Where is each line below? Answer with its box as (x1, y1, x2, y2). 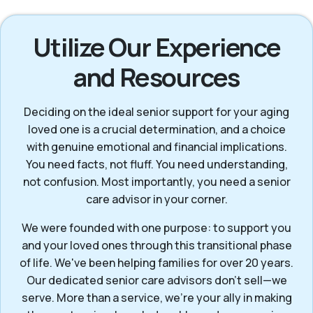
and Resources (73, 60, 240, 95)
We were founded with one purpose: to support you (22, 220, 291, 236)
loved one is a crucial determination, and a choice (27, 122, 286, 138)
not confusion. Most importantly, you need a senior (22, 174, 291, 190)
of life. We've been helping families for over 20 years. (20, 255, 293, 271)
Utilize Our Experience (32, 30, 281, 65)
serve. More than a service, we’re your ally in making (21, 290, 292, 306)
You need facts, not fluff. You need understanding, (25, 156, 288, 173)
